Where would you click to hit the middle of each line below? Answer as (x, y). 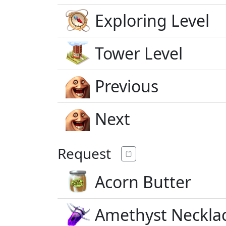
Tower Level (139, 53)
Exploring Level (152, 20)
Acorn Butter (143, 182)
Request (84, 153)
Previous (127, 86)
